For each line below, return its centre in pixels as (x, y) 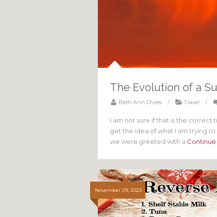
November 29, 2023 (118, 190)
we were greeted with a (148, 141)
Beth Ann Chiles (140, 102)
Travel (192, 102)
